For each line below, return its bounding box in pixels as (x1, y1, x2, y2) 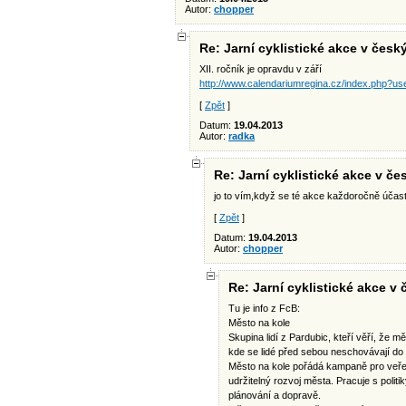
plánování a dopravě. (228, 390, 321, 401)
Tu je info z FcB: (228, 303, 300, 314)
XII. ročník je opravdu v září (199, 63, 322, 74)
